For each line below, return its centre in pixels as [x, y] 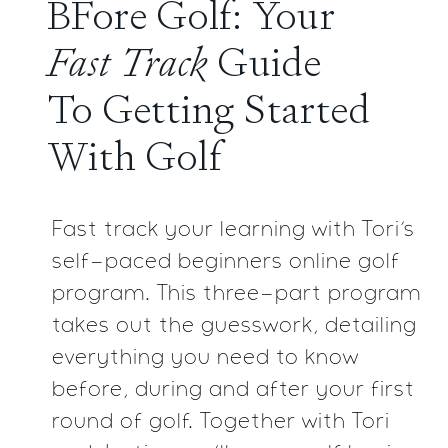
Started [307, 109]
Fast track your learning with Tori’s [233, 230]
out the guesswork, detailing [266, 326]
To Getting [145, 109]
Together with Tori [294, 422]
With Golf [134, 156]
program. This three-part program [236, 294]
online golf [344, 262]
